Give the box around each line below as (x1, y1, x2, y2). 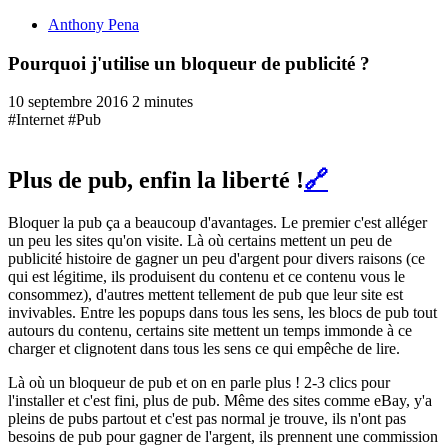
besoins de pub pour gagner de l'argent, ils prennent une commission (8, 428, 438, 446)
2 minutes (132, 93, 193, 111)
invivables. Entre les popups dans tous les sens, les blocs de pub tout (8, 304, 437, 322)
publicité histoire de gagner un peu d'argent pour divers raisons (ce (8, 250, 425, 268)
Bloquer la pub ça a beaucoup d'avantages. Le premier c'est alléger (8, 214, 427, 232)
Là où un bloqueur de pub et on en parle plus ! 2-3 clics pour (8, 374, 390, 392)
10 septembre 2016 (8, 93, 128, 111)
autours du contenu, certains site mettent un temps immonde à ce (8, 322, 412, 340)
